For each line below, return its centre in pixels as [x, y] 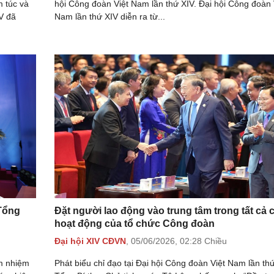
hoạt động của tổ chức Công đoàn [135, 223]
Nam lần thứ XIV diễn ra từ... [110, 16]
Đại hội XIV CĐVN [90, 241]
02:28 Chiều [203, 241]
